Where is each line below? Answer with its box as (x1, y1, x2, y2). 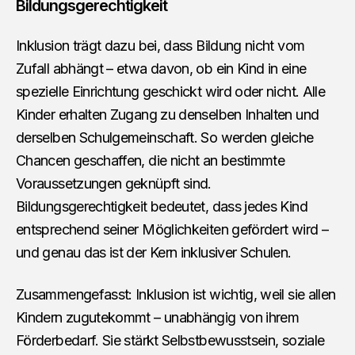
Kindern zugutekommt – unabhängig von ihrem (16, 309, 300, 326)
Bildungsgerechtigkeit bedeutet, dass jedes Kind (16, 198, 307, 216)
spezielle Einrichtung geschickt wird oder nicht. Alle (16, 83, 326, 101)
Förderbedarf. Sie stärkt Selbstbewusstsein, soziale (16, 332, 325, 349)
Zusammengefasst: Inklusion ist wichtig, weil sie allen (16, 286, 336, 303)
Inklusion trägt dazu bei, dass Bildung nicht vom (16, 37, 305, 55)
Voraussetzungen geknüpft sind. (16, 175, 212, 193)
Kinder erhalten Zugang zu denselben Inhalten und (16, 106, 319, 124)
